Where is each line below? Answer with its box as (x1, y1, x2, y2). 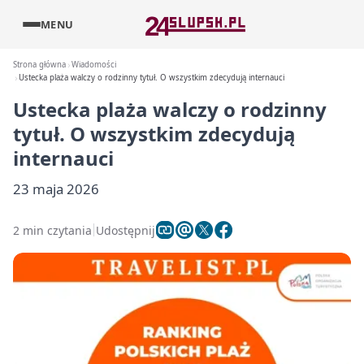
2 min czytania (13, 222, 92, 238)
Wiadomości (71, 59, 117, 70)
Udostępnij (96, 222, 155, 238)
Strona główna (13, 59, 66, 70)
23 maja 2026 (13, 180, 99, 198)
